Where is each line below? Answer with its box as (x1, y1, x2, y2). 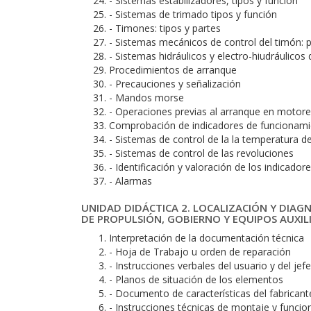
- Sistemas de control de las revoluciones (109, 146, 294, 160)
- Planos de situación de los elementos (109, 273, 283, 286)
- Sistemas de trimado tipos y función (109, 8, 277, 21)
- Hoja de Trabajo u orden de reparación (109, 245, 291, 258)
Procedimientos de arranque (109, 63, 237, 76)
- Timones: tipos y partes (109, 22, 221, 35)
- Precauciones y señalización (109, 77, 241, 90)
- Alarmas (109, 174, 152, 187)
